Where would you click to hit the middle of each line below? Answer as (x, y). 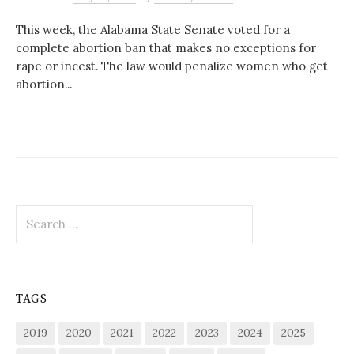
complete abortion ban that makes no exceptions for (166, 48)
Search (35, 213)
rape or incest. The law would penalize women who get (172, 66)
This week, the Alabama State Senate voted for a (153, 30)
